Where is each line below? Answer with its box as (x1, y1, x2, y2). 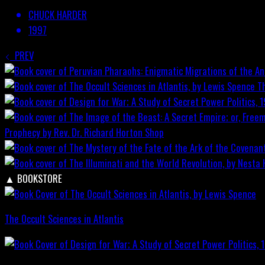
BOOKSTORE (17, 170, 62, 186)
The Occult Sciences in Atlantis (5, 211, 124, 227)
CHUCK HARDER (28, 7, 87, 22)
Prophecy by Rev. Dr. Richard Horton (5, 124, 143, 140)
